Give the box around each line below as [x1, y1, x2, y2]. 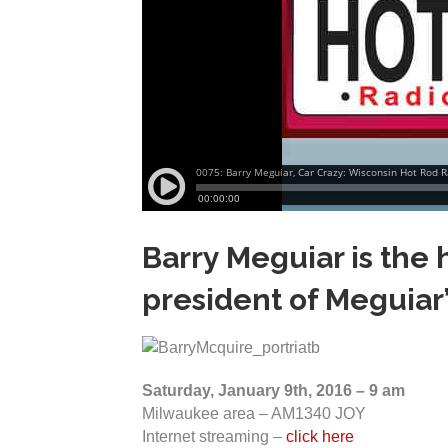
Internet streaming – [142, 428, 286, 446]
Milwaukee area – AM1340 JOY [142, 405, 366, 423]
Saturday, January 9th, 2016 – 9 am [142, 382, 405, 400]
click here [286, 428, 354, 446]
